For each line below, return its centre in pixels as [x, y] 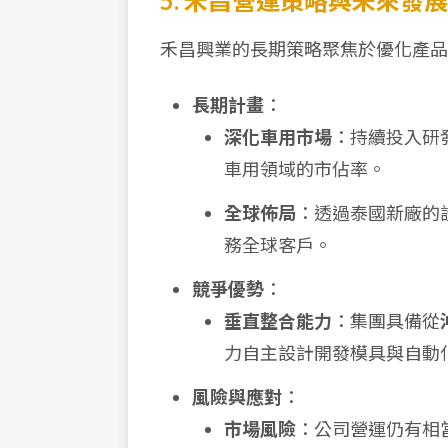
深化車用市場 [278, 137]
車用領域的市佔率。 [305, 169]
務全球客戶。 [278, 245]
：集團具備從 [386, 321]
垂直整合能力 [278, 321]
